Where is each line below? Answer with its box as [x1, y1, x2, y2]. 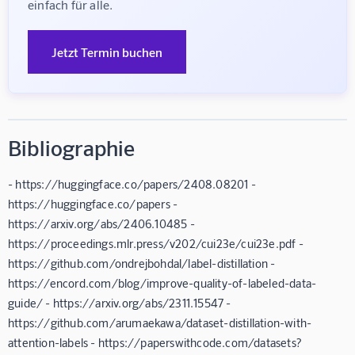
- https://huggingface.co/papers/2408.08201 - [8, 176, 256, 191]
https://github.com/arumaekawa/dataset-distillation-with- [8, 315, 312, 330]
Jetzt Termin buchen [52, 44, 162, 59]
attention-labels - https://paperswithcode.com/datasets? [8, 334, 303, 349]
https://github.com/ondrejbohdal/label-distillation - [8, 255, 276, 270]
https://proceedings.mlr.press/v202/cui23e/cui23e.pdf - [8, 235, 303, 250]
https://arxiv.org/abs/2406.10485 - [8, 216, 195, 231]
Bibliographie [8, 133, 136, 161]
